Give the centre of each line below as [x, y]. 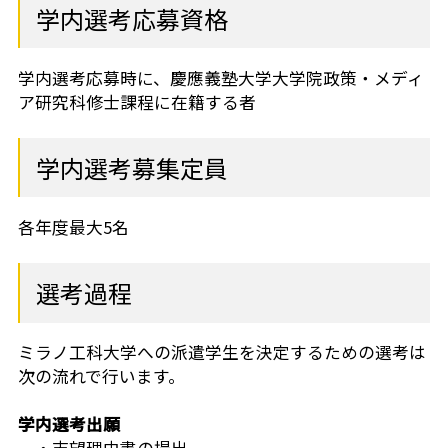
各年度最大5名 [73, 227]
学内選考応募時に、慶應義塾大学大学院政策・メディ [220, 78]
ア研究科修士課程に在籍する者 [136, 102]
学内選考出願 [68, 424]
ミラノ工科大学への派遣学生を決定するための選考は [221, 352]
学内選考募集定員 [131, 168]
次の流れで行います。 [101, 376]
